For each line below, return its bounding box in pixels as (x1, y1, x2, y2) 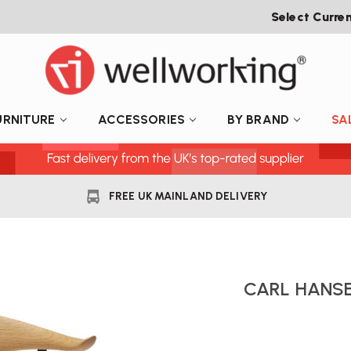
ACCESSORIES (97, 111, 185, 127)
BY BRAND (226, 111, 290, 127)
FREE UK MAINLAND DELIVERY (108, 190, 268, 203)
